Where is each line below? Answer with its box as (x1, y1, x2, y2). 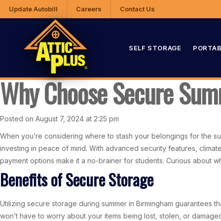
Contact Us (120, 5, 155, 13)
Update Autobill (9, 5, 58, 13)
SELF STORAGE (129, 43, 182, 52)
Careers (76, 5, 102, 13)
